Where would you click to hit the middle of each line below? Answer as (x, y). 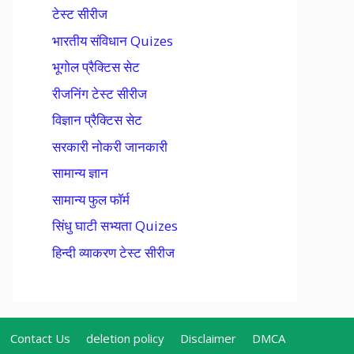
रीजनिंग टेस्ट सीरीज (100, 93)
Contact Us (40, 338)
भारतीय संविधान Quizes (113, 40)
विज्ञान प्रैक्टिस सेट (97, 120)
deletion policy (125, 338)
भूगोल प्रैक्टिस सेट (96, 67)
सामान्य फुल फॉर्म (91, 199)
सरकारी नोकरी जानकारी (110, 146)
